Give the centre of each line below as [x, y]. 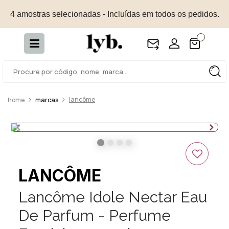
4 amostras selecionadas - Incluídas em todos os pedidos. [114, 14]
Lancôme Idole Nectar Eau [113, 197]
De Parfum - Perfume [95, 215]
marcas [47, 100]
